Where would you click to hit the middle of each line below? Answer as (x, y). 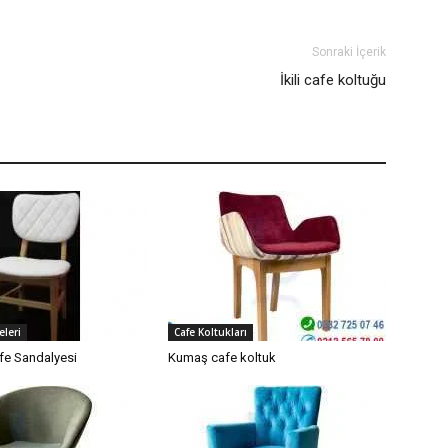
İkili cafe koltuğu (333, 80)
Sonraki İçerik (349, 52)
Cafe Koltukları (210, 332)
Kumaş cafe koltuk (222, 358)
